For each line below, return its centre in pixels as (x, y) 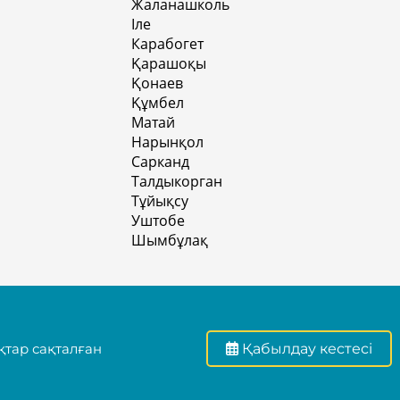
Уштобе (158, 220)
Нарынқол (167, 142)
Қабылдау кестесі (308, 348)
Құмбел (158, 102)
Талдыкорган (177, 181)
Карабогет (167, 43)
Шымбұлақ (170, 240)
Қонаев (157, 83)
